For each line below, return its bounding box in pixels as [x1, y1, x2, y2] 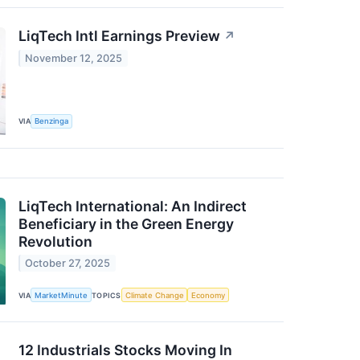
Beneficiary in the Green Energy [18, 215, 234, 232]
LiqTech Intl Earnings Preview [18, 27, 220, 45]
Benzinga [35, 117, 69, 126]
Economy [191, 290, 226, 300]
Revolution [18, 232, 92, 250]
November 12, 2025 [25, 51, 123, 64]
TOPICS [92, 290, 121, 300]
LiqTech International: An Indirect [18, 197, 247, 215]
